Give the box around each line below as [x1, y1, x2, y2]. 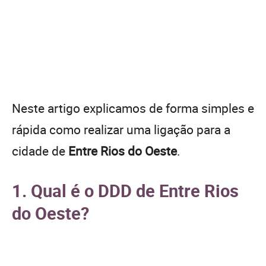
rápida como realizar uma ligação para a [12, 121, 230, 138]
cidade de [12, 142, 68, 159]
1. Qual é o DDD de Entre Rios [12, 178, 239, 202]
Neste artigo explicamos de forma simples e [12, 99, 254, 116]
